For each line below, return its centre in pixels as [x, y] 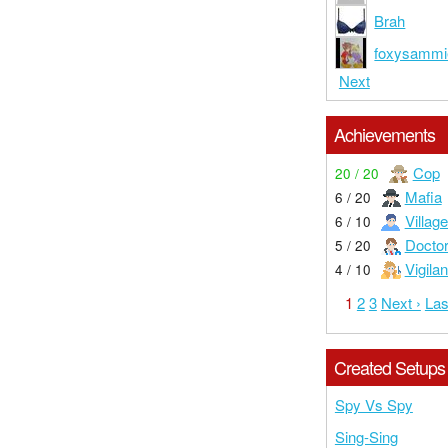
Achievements [384, 134]
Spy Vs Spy [373, 405]
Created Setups [389, 366]
